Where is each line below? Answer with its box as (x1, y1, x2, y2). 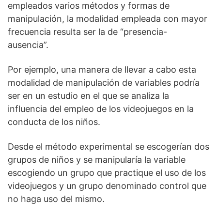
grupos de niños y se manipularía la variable (8, 154, 186, 165)
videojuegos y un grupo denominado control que (8, 180, 206, 191)
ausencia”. (8, 39, 48, 50)
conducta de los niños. (8, 116, 100, 127)
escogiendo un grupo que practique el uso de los (8, 167, 206, 178)
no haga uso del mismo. (8, 193, 105, 204)
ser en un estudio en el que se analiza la (8, 90, 169, 101)
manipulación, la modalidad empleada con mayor (8, 13, 207, 24)
